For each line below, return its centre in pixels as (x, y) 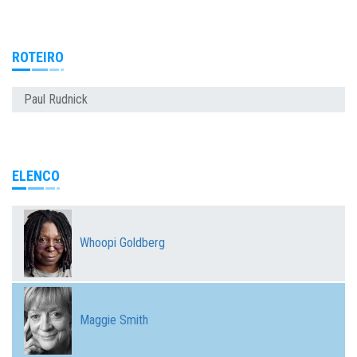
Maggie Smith (114, 320)
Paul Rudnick (56, 100)
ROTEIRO (38, 57)
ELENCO (36, 176)
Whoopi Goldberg (122, 243)
